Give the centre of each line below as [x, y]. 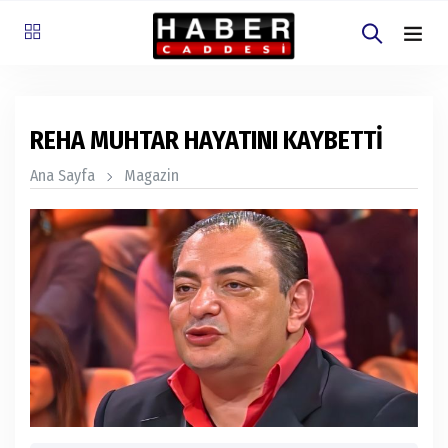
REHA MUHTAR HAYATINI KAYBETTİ [206, 140]
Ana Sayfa [62, 175]
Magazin [151, 175]
